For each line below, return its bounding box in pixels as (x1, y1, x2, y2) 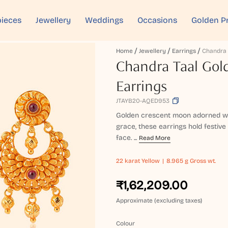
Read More (139, 134, 171, 141)
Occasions (137, 15, 177, 25)
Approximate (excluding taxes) (116, 197, 203, 204)
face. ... (116, 133, 137, 142)
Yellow (140, 157, 160, 164)
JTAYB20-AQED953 (116, 97, 170, 104)
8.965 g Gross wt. (166, 157, 216, 164)
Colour (116, 220, 135, 227)
